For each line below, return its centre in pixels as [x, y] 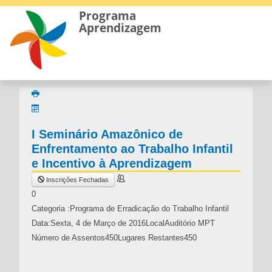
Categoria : [50, 208]
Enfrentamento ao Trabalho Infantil [132, 148]
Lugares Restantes [151, 237]
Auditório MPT [189, 223]
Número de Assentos [68, 237]
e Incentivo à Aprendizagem [111, 163]
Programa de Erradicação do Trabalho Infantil [149, 208]
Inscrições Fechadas [76, 179]
